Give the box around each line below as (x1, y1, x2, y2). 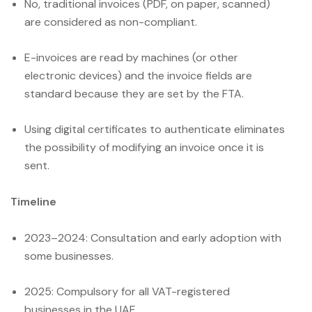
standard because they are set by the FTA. (24, 86, 244, 101)
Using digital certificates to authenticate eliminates (24, 121, 285, 136)
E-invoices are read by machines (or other (24, 49, 238, 65)
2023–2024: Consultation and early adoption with (24, 230, 281, 245)
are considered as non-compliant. (24, 14, 197, 29)
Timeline (10, 194, 56, 209)
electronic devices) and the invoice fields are (24, 68, 252, 83)
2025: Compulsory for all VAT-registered (24, 283, 230, 299)
